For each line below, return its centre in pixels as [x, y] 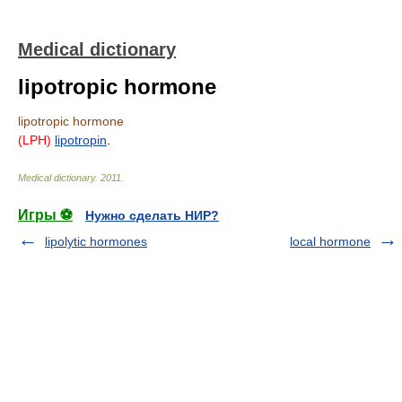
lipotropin [81, 140]
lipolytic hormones [96, 241]
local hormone [330, 241]
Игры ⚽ [45, 215]
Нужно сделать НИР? [152, 215]
